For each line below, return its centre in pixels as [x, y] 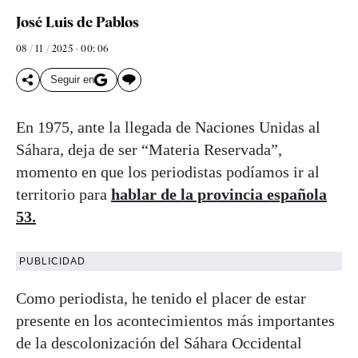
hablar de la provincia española [219, 194]
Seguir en [72, 80]
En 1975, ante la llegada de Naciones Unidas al [168, 127]
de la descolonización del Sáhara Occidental [159, 342]
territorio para [64, 194]
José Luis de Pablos [78, 22]
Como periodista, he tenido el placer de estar [161, 298]
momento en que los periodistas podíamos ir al [168, 171]
